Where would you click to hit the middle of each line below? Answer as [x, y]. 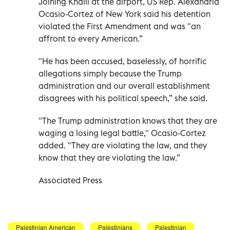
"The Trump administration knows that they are [128, 121]
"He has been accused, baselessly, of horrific [122, 61]
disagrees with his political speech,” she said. [123, 98]
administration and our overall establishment [124, 86]
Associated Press [70, 180]
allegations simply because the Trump [110, 74]
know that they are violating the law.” [109, 158]
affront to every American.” [91, 39]
